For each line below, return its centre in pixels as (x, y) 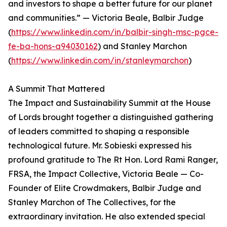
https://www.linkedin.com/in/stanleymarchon (100, 61)
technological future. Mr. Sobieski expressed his (100, 146)
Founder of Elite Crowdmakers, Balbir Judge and (105, 188)
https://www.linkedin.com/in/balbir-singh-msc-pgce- (115, 32)
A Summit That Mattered (56, 89)
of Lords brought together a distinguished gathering (111, 117)
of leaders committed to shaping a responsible (99, 131)
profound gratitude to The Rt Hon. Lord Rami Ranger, (113, 160)
